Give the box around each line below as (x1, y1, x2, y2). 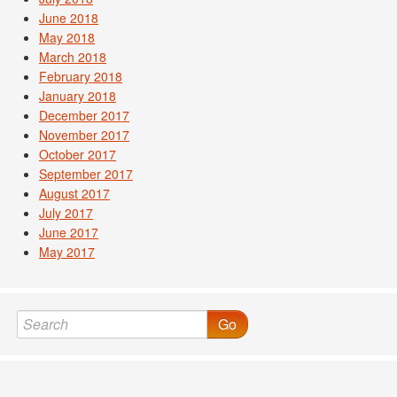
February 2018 (39, 66, 122, 85)
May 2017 (39, 242, 95, 261)
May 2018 (39, 27, 95, 46)
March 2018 (39, 47, 106, 66)
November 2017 (39, 125, 129, 144)
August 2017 (39, 183, 110, 202)
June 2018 (39, 8, 98, 27)
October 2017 (39, 144, 116, 163)
